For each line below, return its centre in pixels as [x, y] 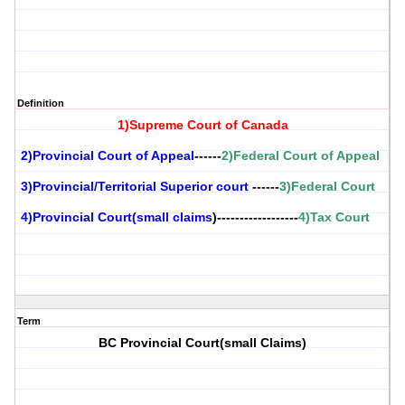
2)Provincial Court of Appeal [108, 156]
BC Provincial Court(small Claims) [203, 343]
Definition [41, 104]
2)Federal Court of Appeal [301, 156]
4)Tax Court [334, 217]
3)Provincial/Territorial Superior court [135, 187]
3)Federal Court [327, 187]
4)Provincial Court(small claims [117, 217]
